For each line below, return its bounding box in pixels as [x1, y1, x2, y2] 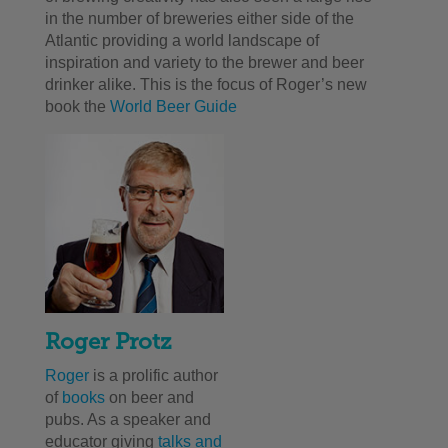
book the [44, 98, 110, 115]
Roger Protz [44, 328, 172, 356]
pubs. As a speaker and [44, 411, 211, 429]
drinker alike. [44, 76, 140, 93]
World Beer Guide [109, 98, 241, 115]
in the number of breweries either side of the [44, 10, 354, 27]
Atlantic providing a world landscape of [44, 32, 319, 49]
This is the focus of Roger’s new [139, 76, 367, 93]
